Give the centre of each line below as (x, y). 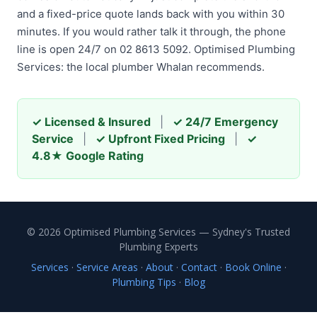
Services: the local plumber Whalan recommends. (141, 67)
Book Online (253, 267)
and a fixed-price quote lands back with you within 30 (151, 14)
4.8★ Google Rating (88, 156)
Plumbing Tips (144, 282)
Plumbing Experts (158, 247)
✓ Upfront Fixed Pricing (160, 139)
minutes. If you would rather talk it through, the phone (151, 31)
